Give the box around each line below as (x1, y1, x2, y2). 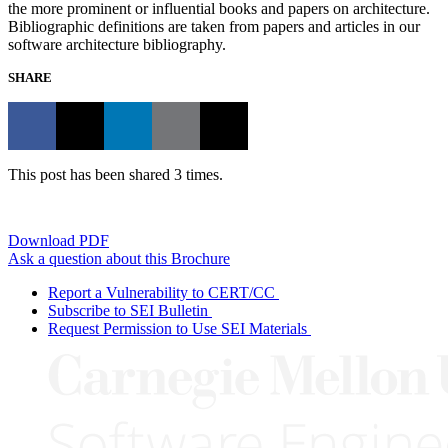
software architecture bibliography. (8, 35, 226, 53)
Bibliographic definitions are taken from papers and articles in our (8, 17, 420, 35)
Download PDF (8, 231, 109, 249)
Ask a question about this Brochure (8, 249, 230, 267)
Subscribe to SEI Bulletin (48, 301, 208, 319)
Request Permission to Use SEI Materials (48, 319, 307, 337)
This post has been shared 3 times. (8, 165, 223, 183)
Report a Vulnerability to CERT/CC (48, 283, 275, 301)
